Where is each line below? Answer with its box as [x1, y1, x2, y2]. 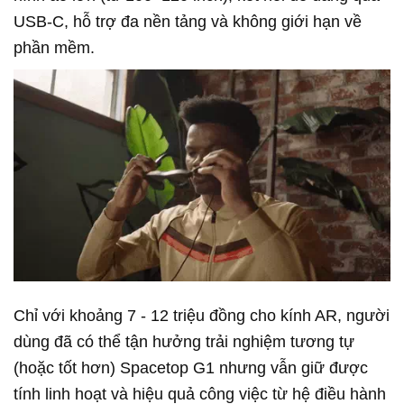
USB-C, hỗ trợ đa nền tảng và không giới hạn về [14, 12, 362, 31]
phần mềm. [14, 38, 95, 57]
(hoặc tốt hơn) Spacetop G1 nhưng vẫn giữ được [14, 359, 368, 377]
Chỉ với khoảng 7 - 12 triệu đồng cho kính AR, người [14, 307, 390, 325]
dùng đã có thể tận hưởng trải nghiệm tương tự [14, 333, 354, 351]
